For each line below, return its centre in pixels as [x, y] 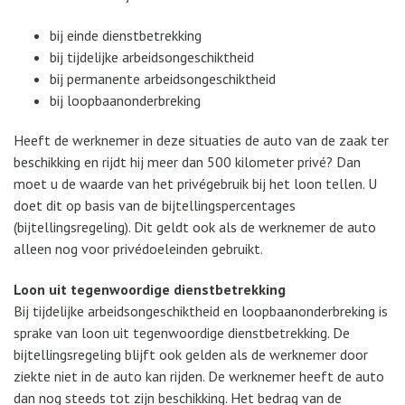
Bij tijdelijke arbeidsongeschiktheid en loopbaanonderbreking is [201, 311]
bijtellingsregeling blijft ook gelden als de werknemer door [191, 355]
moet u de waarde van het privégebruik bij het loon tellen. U [195, 184]
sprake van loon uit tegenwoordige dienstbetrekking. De [182, 333]
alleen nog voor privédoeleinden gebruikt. [138, 249]
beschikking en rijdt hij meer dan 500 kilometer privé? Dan [187, 162]
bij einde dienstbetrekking [126, 35]
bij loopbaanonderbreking [125, 100]
